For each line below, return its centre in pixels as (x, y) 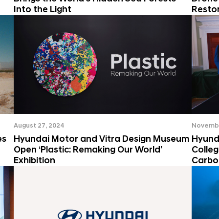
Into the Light (43, 10)
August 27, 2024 (39, 126)
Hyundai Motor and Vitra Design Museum (101, 139)
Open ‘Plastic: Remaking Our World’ (88, 150)
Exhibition (34, 161)
